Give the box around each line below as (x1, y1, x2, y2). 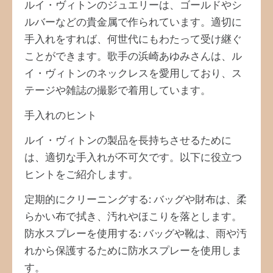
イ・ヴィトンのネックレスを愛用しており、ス (24, 69, 242, 79)
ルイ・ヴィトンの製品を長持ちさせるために (24, 136, 232, 146)
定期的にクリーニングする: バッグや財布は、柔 (24, 195, 247, 205)
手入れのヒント (24, 111, 97, 121)
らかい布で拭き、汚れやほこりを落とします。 (24, 212, 242, 222)
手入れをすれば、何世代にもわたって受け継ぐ (24, 35, 242, 44)
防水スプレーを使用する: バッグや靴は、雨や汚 (24, 229, 247, 239)
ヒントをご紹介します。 (24, 170, 138, 180)
